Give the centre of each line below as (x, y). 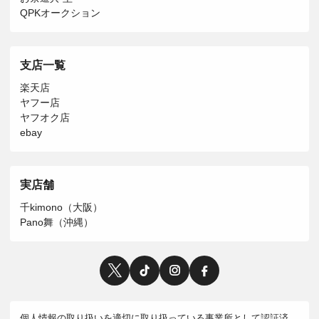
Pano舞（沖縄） (57, 222)
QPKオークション (60, 12)
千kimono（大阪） (61, 207)
